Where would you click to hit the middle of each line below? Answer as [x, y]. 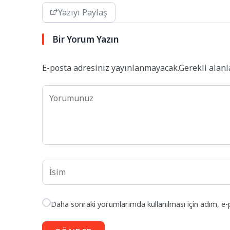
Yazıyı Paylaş [83, 13]
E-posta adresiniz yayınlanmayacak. [110, 68]
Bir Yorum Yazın [85, 40]
